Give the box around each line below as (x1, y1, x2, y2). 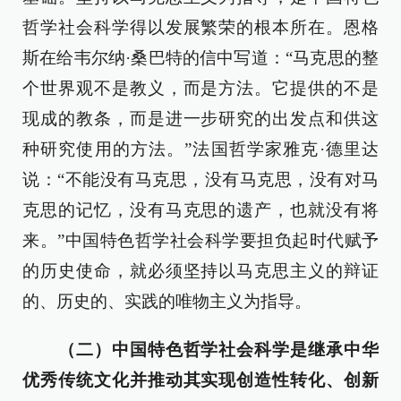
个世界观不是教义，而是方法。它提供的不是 (22, 79, 379, 98)
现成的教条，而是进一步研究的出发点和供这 (22, 109, 379, 128)
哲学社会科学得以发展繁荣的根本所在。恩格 (22, 18, 379, 37)
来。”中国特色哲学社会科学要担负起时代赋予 (22, 231, 379, 250)
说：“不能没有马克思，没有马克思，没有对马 (22, 170, 379, 189)
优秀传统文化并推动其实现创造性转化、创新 (22, 371, 379, 389)
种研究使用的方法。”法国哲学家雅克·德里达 (22, 140, 379, 158)
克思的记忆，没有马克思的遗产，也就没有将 (22, 200, 379, 219)
